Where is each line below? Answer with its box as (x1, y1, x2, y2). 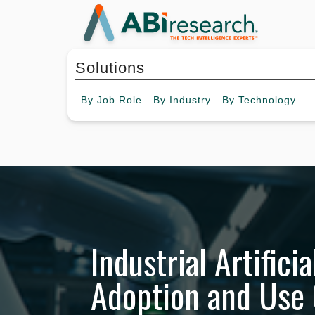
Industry (169, 94, 211, 106)
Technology (238, 94, 296, 106)
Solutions (75, 59, 145, 77)
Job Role (97, 94, 142, 106)
